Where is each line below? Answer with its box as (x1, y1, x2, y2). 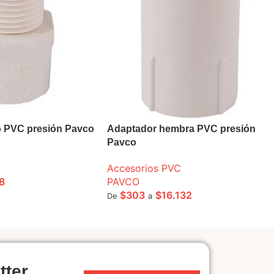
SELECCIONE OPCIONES (114, 209, 209, 220)
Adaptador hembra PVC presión (106, 123, 256, 134)
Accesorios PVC (106, 161, 181, 174)
